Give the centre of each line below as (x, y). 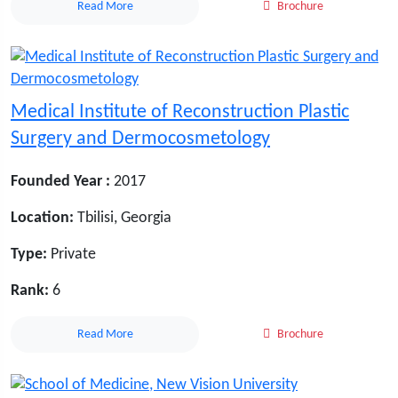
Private (72, 255)
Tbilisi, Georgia (124, 219)
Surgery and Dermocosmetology (140, 139)
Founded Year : (60, 182)
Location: (42, 219)
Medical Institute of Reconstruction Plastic (180, 113)
